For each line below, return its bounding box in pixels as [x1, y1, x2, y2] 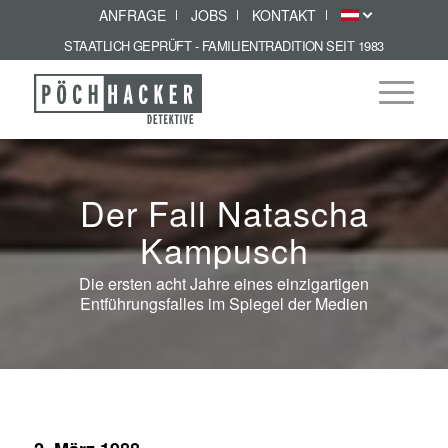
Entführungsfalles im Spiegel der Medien [80, 291, 368, 315]
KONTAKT [251, 5, 316, 25]
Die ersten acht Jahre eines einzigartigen [79, 271, 369, 295]
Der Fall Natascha [79, 188, 369, 237]
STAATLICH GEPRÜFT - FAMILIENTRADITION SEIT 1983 [64, 36, 384, 55]
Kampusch [139, 225, 309, 274]
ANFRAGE [98, 5, 166, 25]
